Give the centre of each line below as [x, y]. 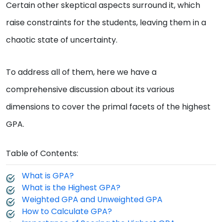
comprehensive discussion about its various [90, 89]
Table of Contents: [42, 153]
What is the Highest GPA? [71, 187]
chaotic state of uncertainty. [62, 40]
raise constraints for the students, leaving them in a [106, 22]
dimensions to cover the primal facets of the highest [108, 107]
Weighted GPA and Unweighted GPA [92, 199]
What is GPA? [48, 175]
